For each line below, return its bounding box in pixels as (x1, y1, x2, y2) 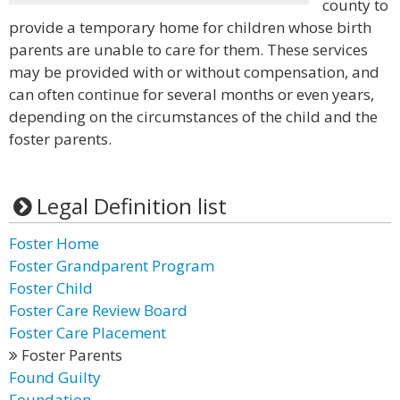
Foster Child (9, 278, 93, 298)
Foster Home (9, 233, 99, 254)
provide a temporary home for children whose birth (9, 17, 371, 37)
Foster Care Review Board (9, 300, 187, 321)
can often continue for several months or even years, (9, 84, 374, 104)
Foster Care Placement (9, 322, 166, 343)
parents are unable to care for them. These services (9, 39, 368, 60)
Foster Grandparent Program (9, 255, 214, 276)
